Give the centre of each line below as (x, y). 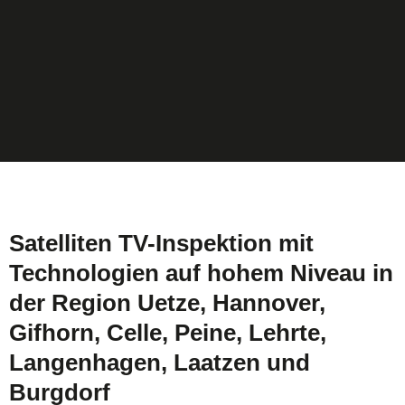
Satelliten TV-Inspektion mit (161, 243)
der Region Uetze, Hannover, (167, 303)
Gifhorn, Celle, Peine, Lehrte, (168, 333)
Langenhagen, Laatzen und (160, 363)
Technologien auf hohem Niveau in (201, 273)
